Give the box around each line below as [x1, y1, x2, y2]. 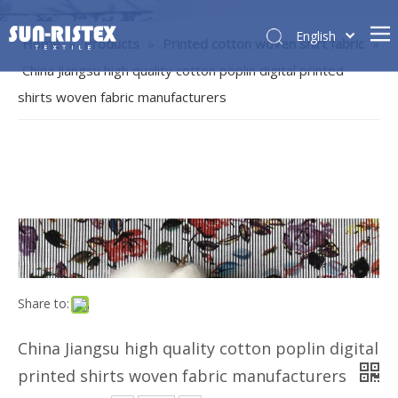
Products [84, 99, 139, 118]
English [295, 27, 336, 44]
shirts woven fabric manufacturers [18, 153, 227, 171]
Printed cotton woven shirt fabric [163, 99, 364, 118]
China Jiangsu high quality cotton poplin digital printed [22, 126, 344, 145]
